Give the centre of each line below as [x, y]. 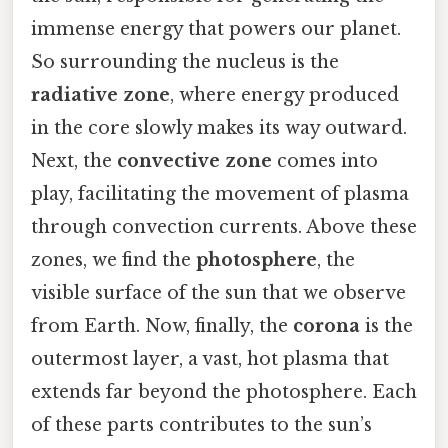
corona [326, 326]
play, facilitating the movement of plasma [220, 194]
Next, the [74, 161]
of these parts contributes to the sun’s [201, 425]
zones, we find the [113, 260]
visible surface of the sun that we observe [218, 293]
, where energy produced [284, 95]
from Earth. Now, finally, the [162, 326]
